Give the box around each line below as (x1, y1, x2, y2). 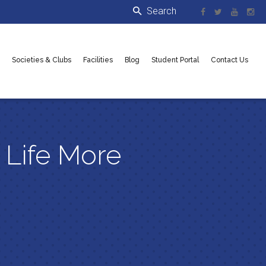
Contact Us (210, 55, 248, 64)
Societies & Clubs (11, 55, 71, 64)
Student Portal (151, 55, 199, 64)
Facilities (83, 55, 113, 64)
